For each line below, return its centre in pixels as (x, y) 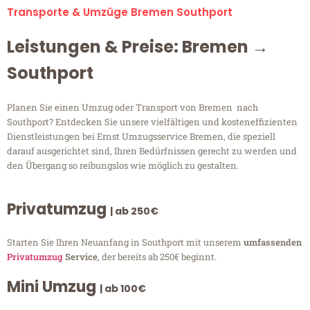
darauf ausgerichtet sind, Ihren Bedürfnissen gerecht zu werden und (152, 151)
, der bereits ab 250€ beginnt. (157, 257)
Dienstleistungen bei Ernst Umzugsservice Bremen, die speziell (141, 137)
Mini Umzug (53, 287)
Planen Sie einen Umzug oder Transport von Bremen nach (133, 108)
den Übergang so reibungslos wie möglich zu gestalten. (123, 166)
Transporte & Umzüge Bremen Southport (120, 12)
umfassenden (273, 243)
